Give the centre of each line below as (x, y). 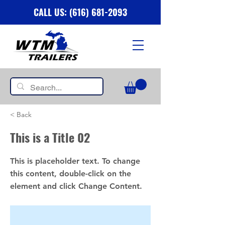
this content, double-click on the (71, 174)
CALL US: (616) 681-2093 (80, 12)
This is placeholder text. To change (75, 161)
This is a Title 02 (50, 137)
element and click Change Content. (76, 186)
